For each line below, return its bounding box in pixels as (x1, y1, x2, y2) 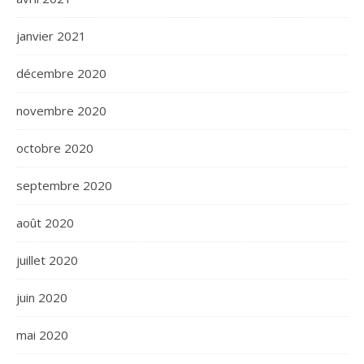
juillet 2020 (16, 252, 78, 269)
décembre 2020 (16, 65, 106, 82)
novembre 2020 (16, 102, 106, 119)
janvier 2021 (16, 28, 86, 45)
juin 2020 (16, 289, 67, 306)
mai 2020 (16, 327, 68, 344)
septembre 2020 (16, 177, 112, 194)
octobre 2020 (16, 140, 93, 157)
